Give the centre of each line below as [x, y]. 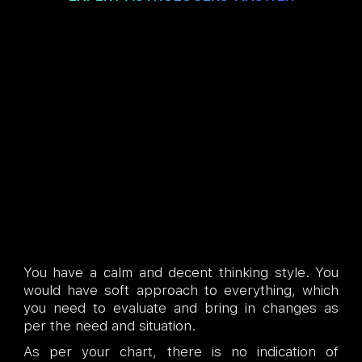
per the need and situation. [109, 325]
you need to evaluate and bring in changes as [181, 307]
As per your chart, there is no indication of [181, 351]
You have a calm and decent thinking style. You [181, 272]
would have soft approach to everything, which [181, 290]
